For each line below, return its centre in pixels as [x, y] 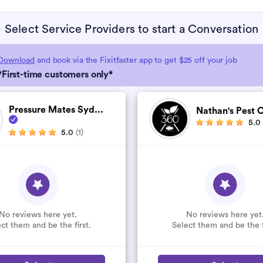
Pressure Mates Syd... [56, 110]
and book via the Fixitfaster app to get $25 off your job [136, 60]
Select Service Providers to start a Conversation [131, 29]
